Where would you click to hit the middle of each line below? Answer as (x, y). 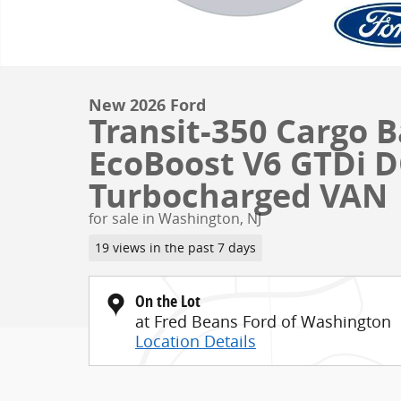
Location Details (196, 341)
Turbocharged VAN (238, 196)
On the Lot (168, 301)
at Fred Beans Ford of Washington (263, 321)
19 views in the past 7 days (175, 247)
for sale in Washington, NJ (175, 218)
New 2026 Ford (147, 105)
